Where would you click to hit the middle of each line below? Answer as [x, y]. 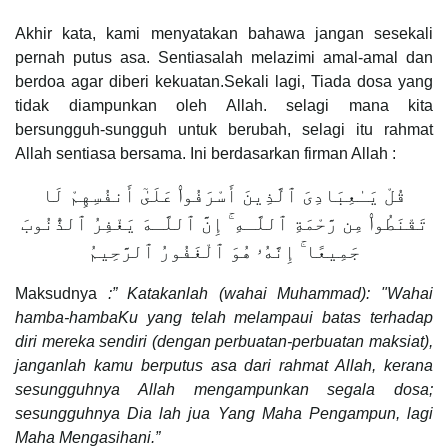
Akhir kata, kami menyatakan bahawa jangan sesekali [224, 33]
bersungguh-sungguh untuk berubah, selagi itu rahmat [224, 129]
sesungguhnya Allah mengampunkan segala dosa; [224, 389]
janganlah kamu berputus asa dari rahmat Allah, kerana [224, 365]
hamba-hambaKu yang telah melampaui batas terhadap [224, 317]
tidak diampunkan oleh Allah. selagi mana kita [224, 105]
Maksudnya [61, 293]
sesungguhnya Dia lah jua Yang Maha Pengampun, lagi [224, 413]
